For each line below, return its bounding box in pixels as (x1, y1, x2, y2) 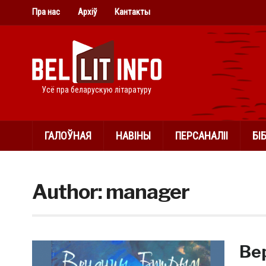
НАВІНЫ (115, 129, 151, 142)
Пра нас (31, 7, 60, 17)
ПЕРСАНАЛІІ (175, 129, 228, 142)
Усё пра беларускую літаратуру (42, 85, 152, 94)
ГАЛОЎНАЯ (44, 129, 91, 142)
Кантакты (114, 7, 150, 17)
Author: (31, 179, 106, 204)
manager (105, 179, 189, 204)
